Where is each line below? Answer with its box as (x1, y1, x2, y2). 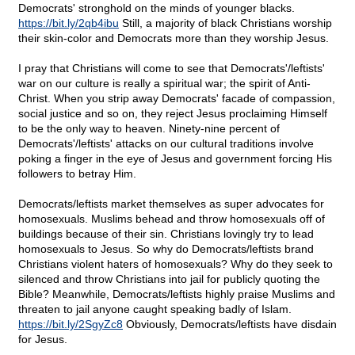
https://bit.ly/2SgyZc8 (18, 318, 123, 331)
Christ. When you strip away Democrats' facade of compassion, (18, 92, 335, 105)
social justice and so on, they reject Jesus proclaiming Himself (18, 107, 327, 120)
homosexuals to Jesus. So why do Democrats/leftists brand (18, 242, 314, 256)
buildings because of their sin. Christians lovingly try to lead (18, 227, 314, 241)
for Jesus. (18, 333, 67, 346)
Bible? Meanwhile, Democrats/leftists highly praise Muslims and (18, 288, 335, 301)
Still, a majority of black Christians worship (119, 17, 332, 30)
